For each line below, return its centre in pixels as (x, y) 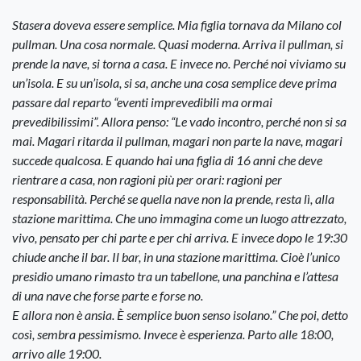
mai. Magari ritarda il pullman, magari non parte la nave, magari (177, 140)
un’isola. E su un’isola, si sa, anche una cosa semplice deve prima (174, 82)
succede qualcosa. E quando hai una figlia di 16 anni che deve (167, 160)
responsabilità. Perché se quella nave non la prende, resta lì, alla (173, 198)
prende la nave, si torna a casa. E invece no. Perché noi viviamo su (179, 63)
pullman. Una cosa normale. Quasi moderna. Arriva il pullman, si (178, 44)
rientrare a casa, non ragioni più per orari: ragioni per (147, 179)
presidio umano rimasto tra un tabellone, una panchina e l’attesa (175, 276)
